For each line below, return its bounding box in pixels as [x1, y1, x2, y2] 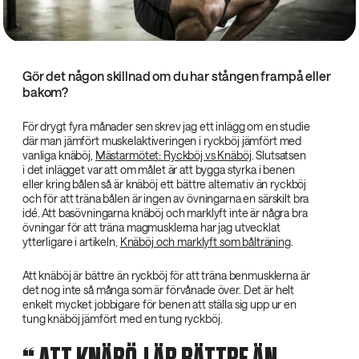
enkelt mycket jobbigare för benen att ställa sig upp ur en [22, 296, 296, 311]
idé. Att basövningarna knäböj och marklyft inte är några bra [22, 205, 308, 220]
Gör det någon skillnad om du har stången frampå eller [22, 67, 331, 83]
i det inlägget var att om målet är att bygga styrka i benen [22, 162, 295, 176]
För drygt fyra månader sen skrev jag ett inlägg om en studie [22, 119, 310, 133]
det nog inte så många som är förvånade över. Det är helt [22, 282, 295, 296]
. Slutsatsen [251, 147, 306, 162]
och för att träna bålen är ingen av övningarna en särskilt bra [22, 191, 309, 205]
